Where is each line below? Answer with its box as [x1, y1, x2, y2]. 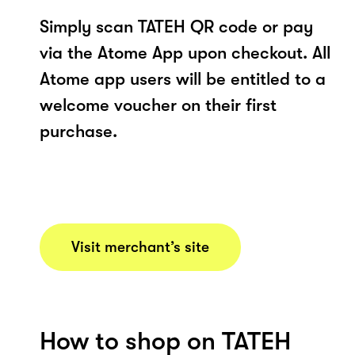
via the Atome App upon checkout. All [40, 42, 330, 63]
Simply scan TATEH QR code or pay [40, 16, 313, 36]
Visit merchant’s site [71, 238, 209, 256]
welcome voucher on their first [40, 94, 277, 115]
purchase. [40, 120, 117, 141]
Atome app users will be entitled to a [40, 68, 326, 89]
